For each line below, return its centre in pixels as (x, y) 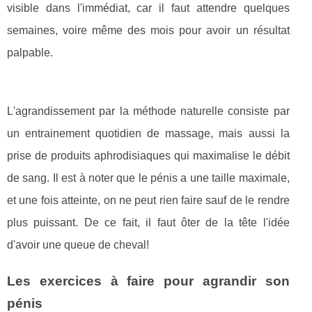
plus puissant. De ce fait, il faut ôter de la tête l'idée (148, 223)
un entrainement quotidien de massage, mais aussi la (148, 134)
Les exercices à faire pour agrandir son (148, 281)
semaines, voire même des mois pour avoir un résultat (148, 31)
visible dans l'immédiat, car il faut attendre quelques (148, 8)
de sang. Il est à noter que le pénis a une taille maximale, (148, 178)
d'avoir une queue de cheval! (78, 245)
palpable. (30, 53)
